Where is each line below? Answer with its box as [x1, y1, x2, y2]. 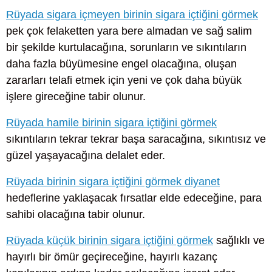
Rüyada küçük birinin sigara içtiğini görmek [6, 234, 213, 247]
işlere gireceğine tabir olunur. [6, 90, 146, 103]
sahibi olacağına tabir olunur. [6, 208, 145, 220]
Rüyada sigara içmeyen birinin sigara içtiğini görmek [6, 8, 258, 21]
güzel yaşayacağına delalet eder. [6, 149, 165, 161]
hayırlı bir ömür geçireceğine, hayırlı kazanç [6, 251, 217, 263]
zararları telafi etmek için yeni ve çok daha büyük [6, 73, 242, 86]
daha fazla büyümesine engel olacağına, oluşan [6, 57, 237, 70]
